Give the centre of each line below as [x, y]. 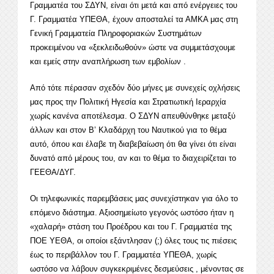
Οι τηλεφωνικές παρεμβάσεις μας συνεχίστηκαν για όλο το [134, 199]
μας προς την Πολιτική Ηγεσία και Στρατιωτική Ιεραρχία [128, 102]
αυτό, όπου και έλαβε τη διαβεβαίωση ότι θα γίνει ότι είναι [133, 144]
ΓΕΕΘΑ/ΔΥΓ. [53, 172]
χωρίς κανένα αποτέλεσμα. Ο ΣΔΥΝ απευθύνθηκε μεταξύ [133, 116]
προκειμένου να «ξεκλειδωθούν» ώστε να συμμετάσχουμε [133, 48]
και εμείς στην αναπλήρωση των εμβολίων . [108, 62]
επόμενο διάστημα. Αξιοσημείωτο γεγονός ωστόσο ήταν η [132, 213]
